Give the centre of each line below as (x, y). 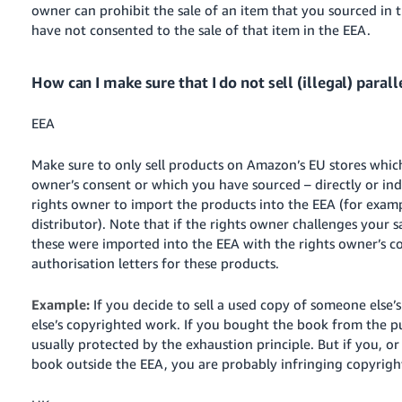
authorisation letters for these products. (156, 262)
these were (67, 243)
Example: (61, 304)
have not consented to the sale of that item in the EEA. (201, 29)
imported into (146, 243)
